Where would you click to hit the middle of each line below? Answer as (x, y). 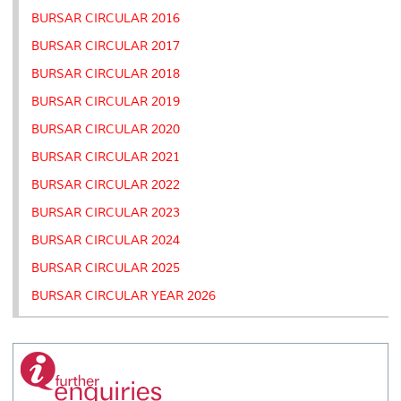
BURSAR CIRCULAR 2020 (106, 129)
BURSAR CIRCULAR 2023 (106, 212)
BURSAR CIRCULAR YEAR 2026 (124, 295)
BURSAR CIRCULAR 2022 (106, 184)
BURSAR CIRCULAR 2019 (106, 101)
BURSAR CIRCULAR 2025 (106, 268)
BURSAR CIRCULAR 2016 (106, 18)
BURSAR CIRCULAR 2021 (106, 157)
